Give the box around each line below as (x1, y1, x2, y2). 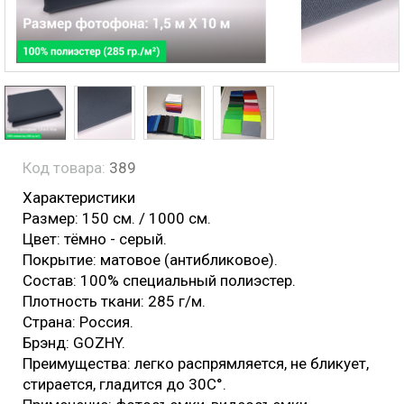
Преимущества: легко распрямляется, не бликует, (23, 354, 369, 372)
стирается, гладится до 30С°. (23, 375, 230, 393)
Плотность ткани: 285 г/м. (23, 292, 206, 310)
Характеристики (23, 188, 135, 207)
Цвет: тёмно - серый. (23, 230, 167, 248)
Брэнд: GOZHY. (23, 334, 129, 352)
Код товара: (23, 159, 109, 177)
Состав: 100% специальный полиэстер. (23, 271, 296, 289)
